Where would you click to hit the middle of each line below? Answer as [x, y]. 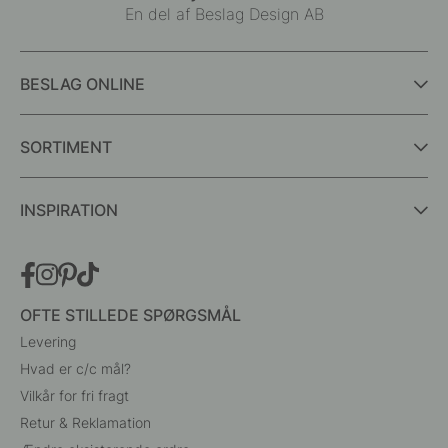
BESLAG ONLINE [82, 84]
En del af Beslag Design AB [224, 13]
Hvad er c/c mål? [75, 369]
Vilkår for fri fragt [74, 396]
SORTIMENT [66, 147]
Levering [48, 342]
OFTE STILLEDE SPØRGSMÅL [130, 315]
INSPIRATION [69, 210]
